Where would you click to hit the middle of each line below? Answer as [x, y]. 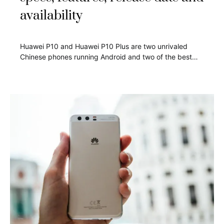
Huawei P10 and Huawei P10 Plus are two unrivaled [104, 46]
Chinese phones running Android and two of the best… [109, 57]
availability [51, 16]
